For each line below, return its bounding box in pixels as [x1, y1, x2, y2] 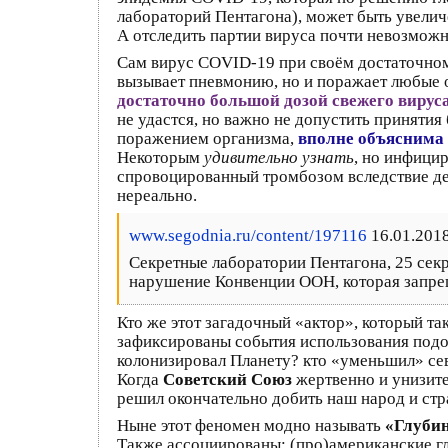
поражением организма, [117, 128, 298, 148]
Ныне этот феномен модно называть [117, 415, 385, 435]
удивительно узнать [204, 147, 354, 167]
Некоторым [117, 147, 204, 167]
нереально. [117, 185, 197, 205]
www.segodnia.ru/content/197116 [129, 225, 367, 245]
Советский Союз [163, 369, 292, 389]
